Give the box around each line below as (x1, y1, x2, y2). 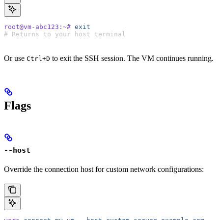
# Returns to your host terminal (4, 30, 126, 38)
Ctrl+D (27, 55, 50, 63)
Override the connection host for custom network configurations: (4, 165, 204, 174)
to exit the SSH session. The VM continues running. (50, 54, 214, 63)
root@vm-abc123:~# (4, 23, 71, 31)
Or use (4, 54, 27, 63)
